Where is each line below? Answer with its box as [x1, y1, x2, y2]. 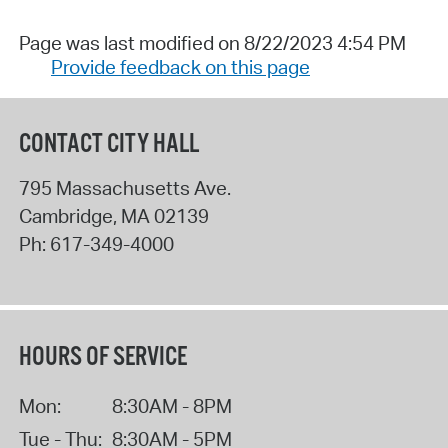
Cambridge [18, 204, 113, 229]
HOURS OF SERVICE [18, 340, 187, 374]
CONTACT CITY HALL [18, 128, 199, 162]
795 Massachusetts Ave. [18, 176, 231, 201]
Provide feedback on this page [50, 54, 310, 79]
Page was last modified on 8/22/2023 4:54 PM [18, 30, 406, 55]
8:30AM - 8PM [111, 393, 232, 418]
